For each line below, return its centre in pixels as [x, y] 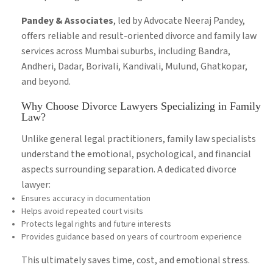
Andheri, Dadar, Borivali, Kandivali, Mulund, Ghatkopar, [134, 67]
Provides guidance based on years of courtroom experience [132, 237]
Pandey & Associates [67, 21]
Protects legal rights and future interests [96, 225]
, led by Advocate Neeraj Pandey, [179, 21]
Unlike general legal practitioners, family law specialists [139, 140]
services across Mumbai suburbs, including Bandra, [126, 52]
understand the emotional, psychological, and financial [136, 155]
